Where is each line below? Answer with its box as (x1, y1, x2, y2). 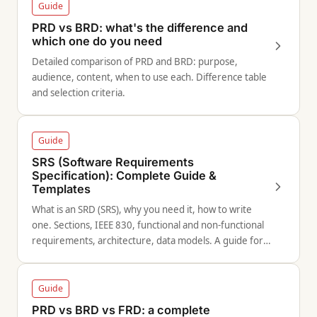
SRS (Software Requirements (32, 155, 194, 169)
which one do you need (32, 34, 162, 48)
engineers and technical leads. (32, 250, 163, 263)
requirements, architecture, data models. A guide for (32, 234, 263, 247)
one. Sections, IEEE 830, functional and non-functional (32, 219, 264, 231)
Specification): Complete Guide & (32, 168, 217, 183)
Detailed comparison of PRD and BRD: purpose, (32, 55, 238, 68)
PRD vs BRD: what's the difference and (32, 21, 248, 35)
